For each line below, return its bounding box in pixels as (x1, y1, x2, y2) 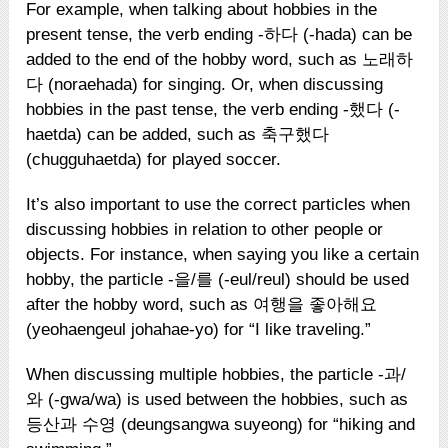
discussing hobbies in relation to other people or (26, 219, 384, 239)
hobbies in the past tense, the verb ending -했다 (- (26, 99, 401, 119)
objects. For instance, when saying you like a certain (26, 244, 420, 264)
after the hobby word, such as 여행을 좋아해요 (26, 294, 378, 314)
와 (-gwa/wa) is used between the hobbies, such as (26, 389, 409, 409)
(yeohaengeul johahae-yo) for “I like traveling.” (26, 319, 372, 339)
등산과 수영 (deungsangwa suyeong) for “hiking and (26, 414, 416, 434)
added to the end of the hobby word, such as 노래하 (26, 49, 414, 69)
